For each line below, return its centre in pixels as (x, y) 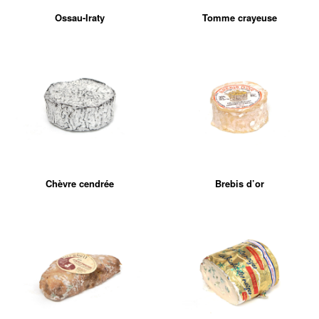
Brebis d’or (239, 183)
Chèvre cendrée (80, 183)
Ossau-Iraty (80, 17)
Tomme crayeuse (239, 17)
